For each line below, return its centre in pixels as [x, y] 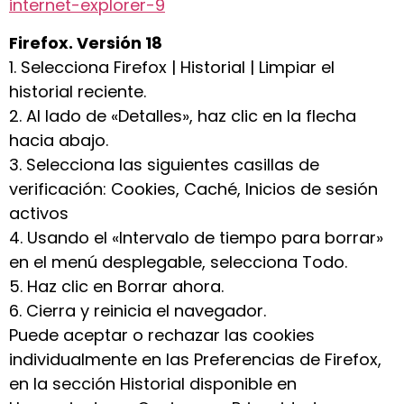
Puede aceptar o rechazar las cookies [162, 335]
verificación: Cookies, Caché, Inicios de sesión [193, 188]
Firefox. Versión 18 [86, 42]
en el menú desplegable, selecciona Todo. [178, 262]
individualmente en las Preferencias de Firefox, [195, 359]
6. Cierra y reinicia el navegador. [138, 310]
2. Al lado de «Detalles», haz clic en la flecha [183, 115]
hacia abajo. [59, 140]
